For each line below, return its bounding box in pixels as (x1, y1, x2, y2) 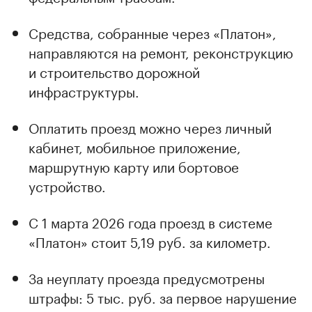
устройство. (29, 175, 106, 196)
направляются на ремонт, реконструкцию (29, 41, 293, 63)
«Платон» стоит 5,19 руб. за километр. (29, 231, 271, 252)
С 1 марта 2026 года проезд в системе (29, 211, 272, 233)
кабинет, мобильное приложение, (29, 136, 241, 157)
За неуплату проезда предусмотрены (29, 267, 265, 288)
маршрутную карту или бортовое (29, 155, 239, 177)
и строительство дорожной (29, 61, 200, 82)
